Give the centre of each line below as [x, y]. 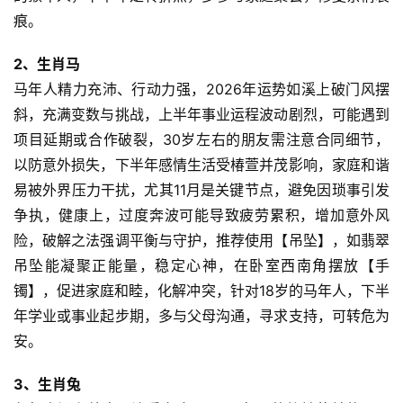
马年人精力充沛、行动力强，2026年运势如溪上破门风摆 [201, 90]
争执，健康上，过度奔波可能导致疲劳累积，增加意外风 [201, 215]
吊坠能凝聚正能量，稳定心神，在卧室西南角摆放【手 [201, 266]
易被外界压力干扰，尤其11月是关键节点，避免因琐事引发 [201, 190]
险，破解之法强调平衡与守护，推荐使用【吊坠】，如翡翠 [201, 241]
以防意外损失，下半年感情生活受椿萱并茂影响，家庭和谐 [201, 165]
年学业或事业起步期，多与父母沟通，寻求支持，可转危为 [201, 316]
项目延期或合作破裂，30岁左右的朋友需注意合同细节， [201, 140]
